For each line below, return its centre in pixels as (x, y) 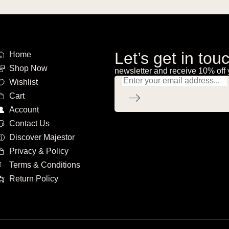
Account (24, 110)
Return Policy (33, 179)
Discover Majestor (42, 137)
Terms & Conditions (44, 165)
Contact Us (29, 123)
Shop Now (28, 68)
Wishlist (23, 82)
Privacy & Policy (39, 151)
